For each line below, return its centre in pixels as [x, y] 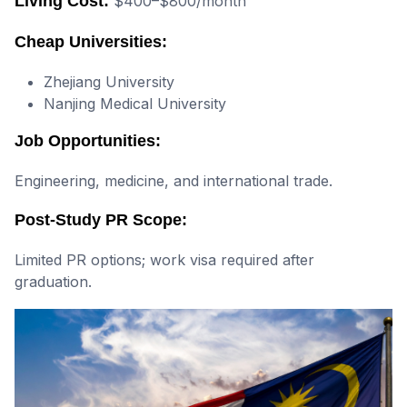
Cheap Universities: [91, 41]
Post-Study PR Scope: [101, 219]
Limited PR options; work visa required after [164, 259]
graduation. [53, 281]
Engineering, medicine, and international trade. [174, 180]
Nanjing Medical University [135, 103]
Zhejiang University [109, 81]
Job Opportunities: [88, 140]
